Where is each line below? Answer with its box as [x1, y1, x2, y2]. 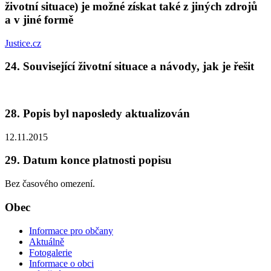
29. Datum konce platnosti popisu [5, 154, 172, 167]
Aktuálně [29, 236, 64, 247]
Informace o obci [29, 258, 94, 269]
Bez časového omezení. [5, 178, 95, 189]
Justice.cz [5, 38, 41, 48]
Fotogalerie [29, 247, 72, 258]
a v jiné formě [5, 13, 73, 27]
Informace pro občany [29, 225, 113, 236]
